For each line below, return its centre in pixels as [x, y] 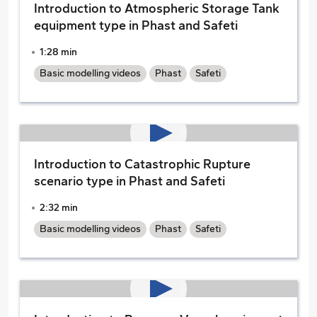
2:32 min [59, 208]
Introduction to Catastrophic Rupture [142, 164]
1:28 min [58, 52]
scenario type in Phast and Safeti [129, 181]
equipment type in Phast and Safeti [136, 25]
